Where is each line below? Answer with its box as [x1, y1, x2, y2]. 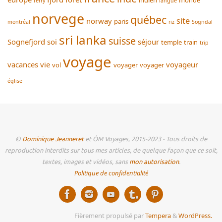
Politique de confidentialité [74, 168, 148, 178]
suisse [109, 34, 136, 48]
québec [130, 12, 166, 27]
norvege [32, 9, 84, 28]
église [7, 77, 22, 85]
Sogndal [192, 18, 213, 26]
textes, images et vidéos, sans [42, 158, 129, 166]
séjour [138, 37, 159, 47]
